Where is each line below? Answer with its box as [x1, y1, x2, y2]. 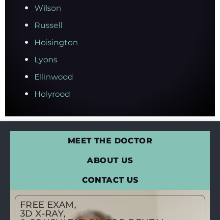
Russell [34, 21, 62, 30]
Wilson [34, 3, 61, 13]
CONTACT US [82, 175, 138, 185]
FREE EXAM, [20, 199, 76, 211]
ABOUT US [87, 156, 133, 165]
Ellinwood [34, 72, 73, 82]
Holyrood [34, 89, 70, 99]
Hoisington [34, 38, 78, 48]
